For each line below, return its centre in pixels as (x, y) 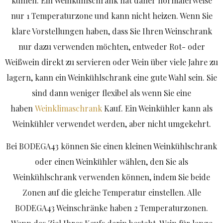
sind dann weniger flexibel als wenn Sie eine (111, 93)
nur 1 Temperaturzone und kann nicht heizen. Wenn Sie (111, 16)
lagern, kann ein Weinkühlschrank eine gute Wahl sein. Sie (111, 77)
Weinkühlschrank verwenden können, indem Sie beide (111, 177)
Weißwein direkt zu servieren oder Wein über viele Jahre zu (111, 62)
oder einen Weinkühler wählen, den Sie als (111, 162)
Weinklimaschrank (69, 108)
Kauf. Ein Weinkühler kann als (158, 108)
